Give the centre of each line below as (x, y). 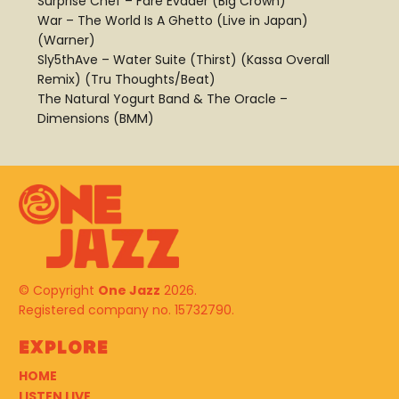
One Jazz (129, 291)
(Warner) (66, 41)
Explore (63, 348)
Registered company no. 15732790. (126, 310)
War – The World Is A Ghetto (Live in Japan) (173, 21)
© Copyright (58, 291)
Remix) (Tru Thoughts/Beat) (126, 80)
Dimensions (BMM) (96, 119)
